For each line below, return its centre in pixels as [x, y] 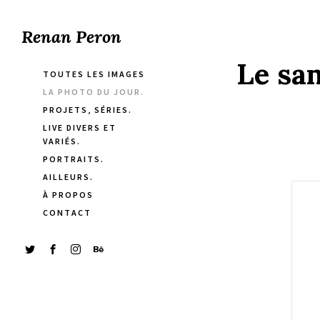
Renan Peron [71, 37]
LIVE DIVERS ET [80, 127]
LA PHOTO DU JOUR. [94, 92]
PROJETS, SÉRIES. [87, 110]
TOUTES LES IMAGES [94, 74]
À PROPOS [68, 195]
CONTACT [67, 212]
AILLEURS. [68, 177]
